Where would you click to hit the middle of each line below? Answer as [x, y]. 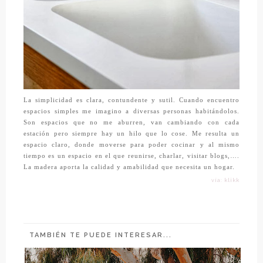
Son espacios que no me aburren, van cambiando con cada [131, 122]
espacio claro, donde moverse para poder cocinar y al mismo [131, 144]
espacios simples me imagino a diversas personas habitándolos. [131, 111]
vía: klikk [225, 180]
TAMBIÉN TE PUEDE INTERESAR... [101, 235]
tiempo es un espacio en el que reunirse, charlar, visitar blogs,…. [131, 156]
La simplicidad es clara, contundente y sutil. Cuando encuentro [131, 100]
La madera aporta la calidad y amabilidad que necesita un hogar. [129, 167]
